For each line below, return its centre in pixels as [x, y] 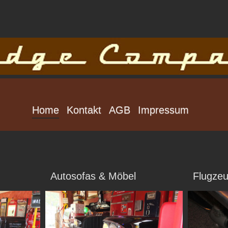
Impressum [163, 110]
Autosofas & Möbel [93, 176]
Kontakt [84, 110]
